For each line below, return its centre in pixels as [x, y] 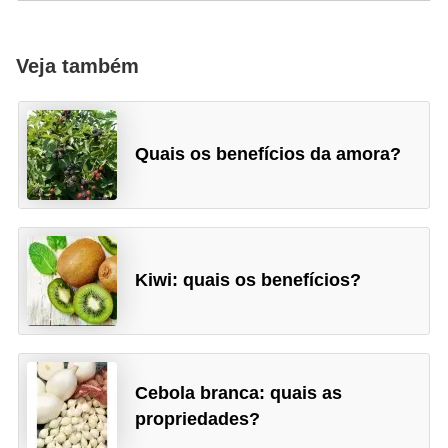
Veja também [77, 66]
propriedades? [198, 418]
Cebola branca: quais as [239, 392]
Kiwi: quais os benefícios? [248, 280]
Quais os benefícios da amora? [268, 154]
